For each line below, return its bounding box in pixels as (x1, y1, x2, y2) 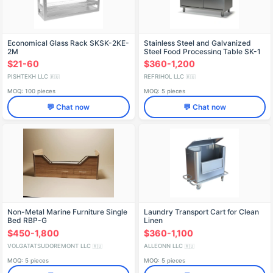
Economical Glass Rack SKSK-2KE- (7, 38, 129, 48)
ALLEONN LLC (143, 242, 185, 249)
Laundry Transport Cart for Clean (143, 207, 259, 217)
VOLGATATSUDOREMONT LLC (7, 242, 93, 249)
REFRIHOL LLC (143, 73, 186, 80)
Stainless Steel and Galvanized (143, 38, 251, 48)
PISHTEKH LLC (7, 73, 50, 80)
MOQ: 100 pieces (7, 88, 55, 95)
